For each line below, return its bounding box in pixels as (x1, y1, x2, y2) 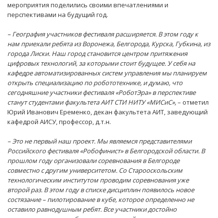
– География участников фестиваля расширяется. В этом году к (7, 30, 198, 39)
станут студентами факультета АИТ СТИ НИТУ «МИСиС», (7, 98, 178, 107)
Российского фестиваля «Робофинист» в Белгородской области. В (7, 146, 205, 156)
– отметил (178, 98, 209, 107)
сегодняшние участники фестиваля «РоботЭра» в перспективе (7, 88, 196, 97)
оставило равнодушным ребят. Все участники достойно (7, 205, 177, 214)
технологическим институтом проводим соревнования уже (7, 176, 189, 185)
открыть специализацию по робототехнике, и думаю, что (7, 78, 182, 88)
